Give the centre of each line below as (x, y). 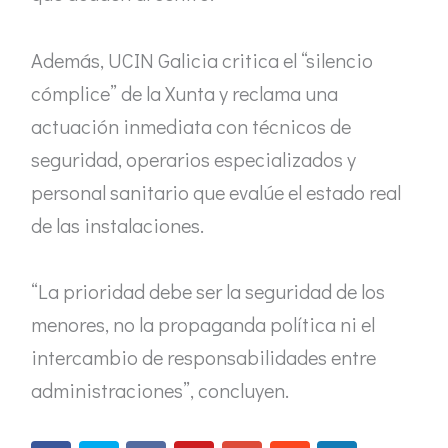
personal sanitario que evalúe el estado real (216, 191)
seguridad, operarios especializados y (193, 158)
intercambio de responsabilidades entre (203, 357)
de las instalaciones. (117, 224)
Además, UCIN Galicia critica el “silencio (202, 59)
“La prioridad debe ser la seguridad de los (208, 291)
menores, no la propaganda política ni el (203, 324)
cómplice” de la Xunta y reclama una (184, 92)
